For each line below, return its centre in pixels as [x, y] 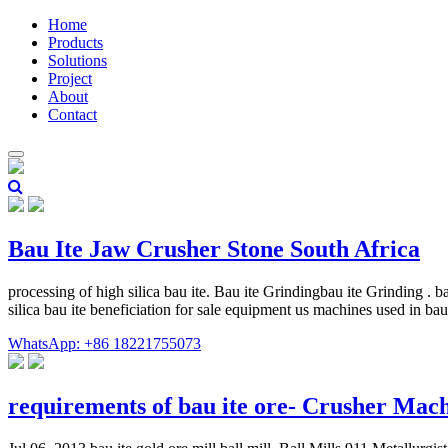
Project [70, 78]
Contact [72, 114]
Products [75, 42]
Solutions [77, 60]
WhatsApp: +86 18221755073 [104, 343]
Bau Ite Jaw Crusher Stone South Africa [214, 248]
